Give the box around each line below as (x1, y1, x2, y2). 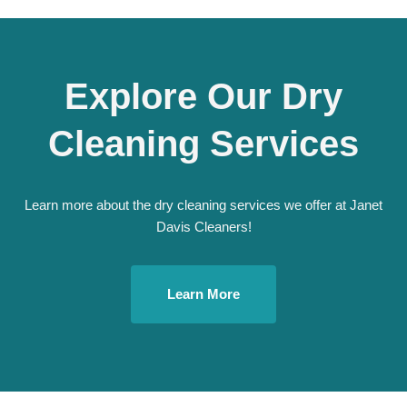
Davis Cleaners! (155, 219, 252, 234)
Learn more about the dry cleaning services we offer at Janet (25, 197, 382, 213)
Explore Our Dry (65, 76, 342, 116)
